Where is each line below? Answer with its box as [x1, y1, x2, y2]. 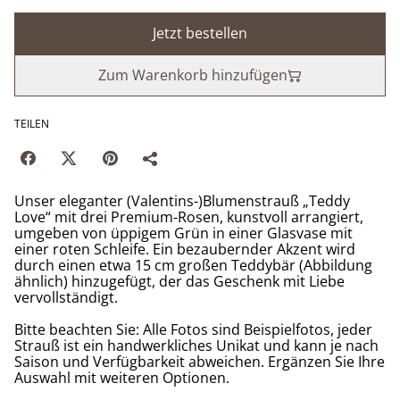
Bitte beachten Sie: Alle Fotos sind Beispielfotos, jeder [14, 320, 372, 340]
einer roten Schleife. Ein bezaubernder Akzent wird [14, 239, 355, 260]
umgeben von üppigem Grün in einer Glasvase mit [14, 223, 353, 244]
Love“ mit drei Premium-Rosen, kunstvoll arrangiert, [14, 207, 363, 228]
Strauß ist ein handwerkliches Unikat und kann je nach [14, 336, 379, 356]
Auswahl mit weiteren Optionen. [14, 368, 229, 388]
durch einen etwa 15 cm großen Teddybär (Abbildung [14, 255, 372, 276]
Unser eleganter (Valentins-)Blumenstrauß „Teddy [14, 191, 350, 212]
